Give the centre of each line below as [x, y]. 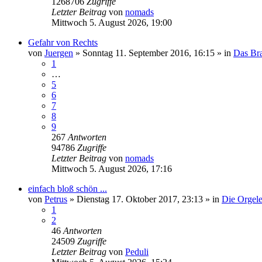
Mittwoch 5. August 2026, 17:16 [112, 168]
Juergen [59, 53]
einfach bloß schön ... [68, 188]
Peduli [137, 251]
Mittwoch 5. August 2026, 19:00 [112, 22]
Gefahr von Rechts [63, 42]
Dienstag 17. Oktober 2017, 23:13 [140, 199]
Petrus [56, 199]
